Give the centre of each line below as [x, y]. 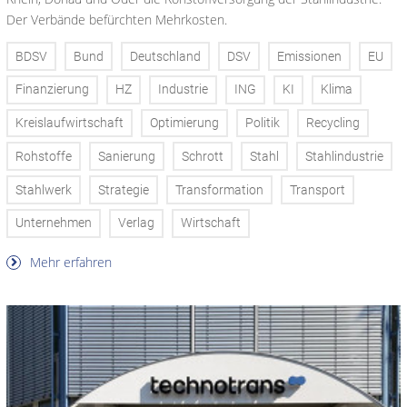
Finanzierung [52, 90]
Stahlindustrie [344, 156]
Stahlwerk [44, 190]
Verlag [136, 223]
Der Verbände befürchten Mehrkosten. [117, 20]
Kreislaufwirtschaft [69, 124]
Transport [318, 190]
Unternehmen [54, 223]
